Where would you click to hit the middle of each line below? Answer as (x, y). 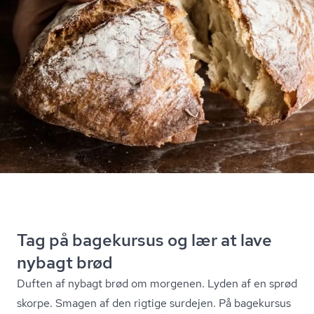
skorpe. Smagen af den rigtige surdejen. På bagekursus (154, 303)
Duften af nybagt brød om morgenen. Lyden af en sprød (157, 283)
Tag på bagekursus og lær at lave (144, 240)
